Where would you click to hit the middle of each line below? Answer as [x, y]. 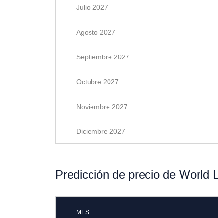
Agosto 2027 [96, 32]
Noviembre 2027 [102, 107]
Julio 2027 [92, 7]
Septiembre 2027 [103, 57]
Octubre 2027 [98, 82]
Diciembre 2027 [101, 131]
